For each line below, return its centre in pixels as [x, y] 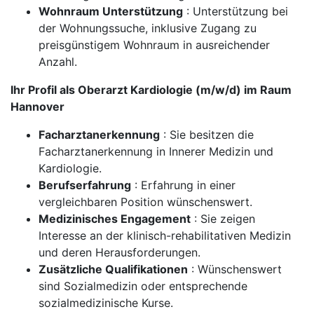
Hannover [37, 107]
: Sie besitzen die [207, 135]
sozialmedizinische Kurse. [106, 303]
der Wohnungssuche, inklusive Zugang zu [148, 28]
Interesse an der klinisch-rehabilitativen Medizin [165, 235]
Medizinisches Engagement [115, 219]
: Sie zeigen [223, 219]
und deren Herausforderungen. [120, 252]
